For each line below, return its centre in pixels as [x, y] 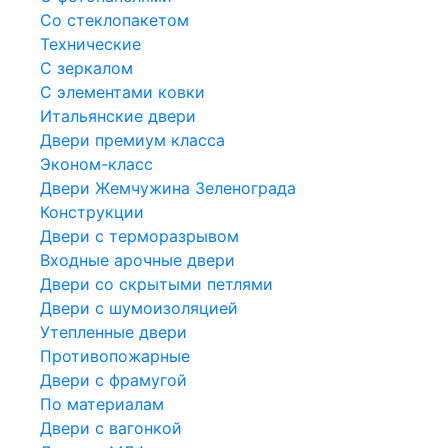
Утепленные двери [113, 331]
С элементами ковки [122, 91]
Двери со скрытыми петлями [156, 283]
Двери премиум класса [132, 139]
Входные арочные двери [137, 259]
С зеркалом [86, 67]
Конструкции [92, 211]
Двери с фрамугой [113, 379]
